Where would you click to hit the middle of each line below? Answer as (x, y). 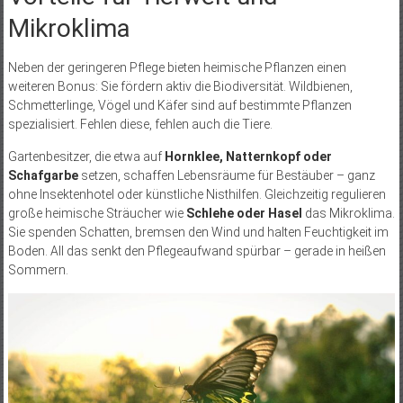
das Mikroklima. (348, 213)
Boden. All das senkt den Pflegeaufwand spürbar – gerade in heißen (197, 251)
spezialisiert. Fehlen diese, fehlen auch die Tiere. (140, 124)
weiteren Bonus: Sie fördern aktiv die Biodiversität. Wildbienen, (180, 86)
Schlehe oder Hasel (244, 213)
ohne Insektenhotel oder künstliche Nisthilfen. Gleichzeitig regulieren (197, 194)
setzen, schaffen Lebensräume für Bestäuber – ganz (226, 175)
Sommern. (38, 269)
